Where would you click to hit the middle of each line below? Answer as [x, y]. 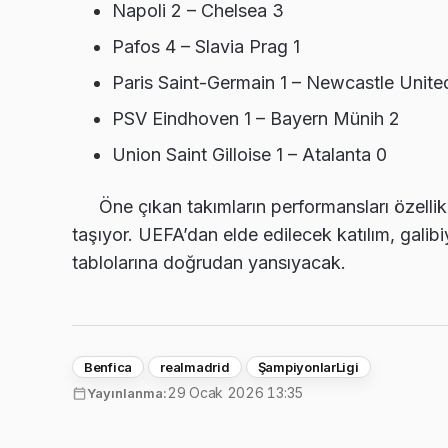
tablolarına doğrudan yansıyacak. [209, 263]
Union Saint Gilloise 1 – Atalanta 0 [249, 155]
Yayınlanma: [127, 393]
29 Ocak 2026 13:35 [235, 393]
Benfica [108, 367]
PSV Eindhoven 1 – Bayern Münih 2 [256, 119]
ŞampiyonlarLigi [308, 367]
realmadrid [195, 367]
